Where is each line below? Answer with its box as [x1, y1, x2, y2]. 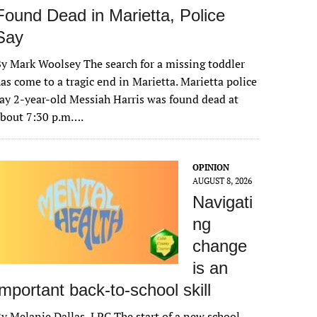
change [192, 236, 248, 255]
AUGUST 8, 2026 [192, 175, 253, 186]
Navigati [192, 192, 253, 212]
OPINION [192, 162, 230, 173]
